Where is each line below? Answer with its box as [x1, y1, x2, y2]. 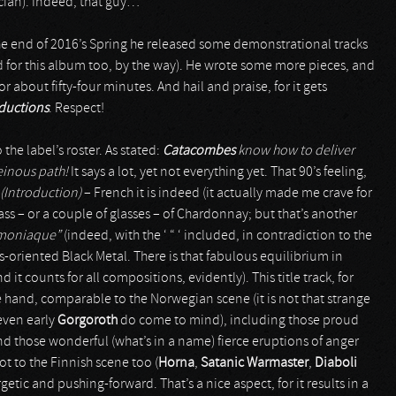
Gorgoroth [57, 314, 120, 328]
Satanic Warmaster [201, 356, 308, 370]
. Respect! [49, 102, 104, 116]
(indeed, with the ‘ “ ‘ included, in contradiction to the [61, 229, 372, 243]
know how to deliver [238, 144, 354, 158]
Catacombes [163, 144, 238, 158]
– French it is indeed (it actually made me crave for [84, 187, 372, 201]
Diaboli [315, 356, 357, 370]
